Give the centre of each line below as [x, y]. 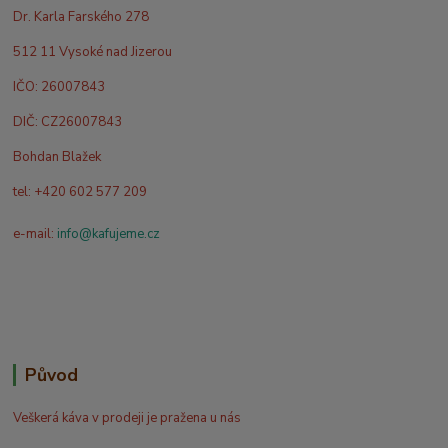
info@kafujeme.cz [109, 233]
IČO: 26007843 [59, 86]
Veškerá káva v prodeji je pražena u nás [127, 417]
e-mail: [34, 233]
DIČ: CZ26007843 [68, 121]
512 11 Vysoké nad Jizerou [93, 51]
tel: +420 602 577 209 [80, 191]
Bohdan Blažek [57, 156]
